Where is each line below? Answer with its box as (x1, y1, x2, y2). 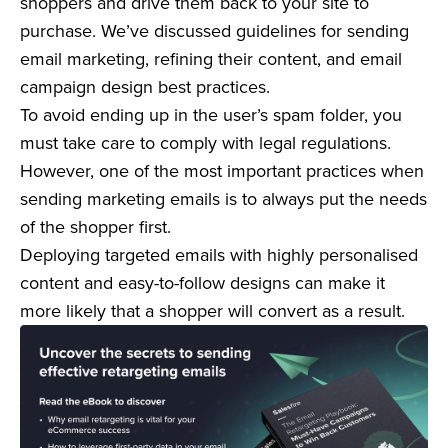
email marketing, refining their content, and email (20, 46, 402, 72)
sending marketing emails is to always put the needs (20, 186, 427, 212)
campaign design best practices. (20, 74, 270, 100)
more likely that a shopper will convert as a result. (20, 298, 405, 324)
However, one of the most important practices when (20, 158, 424, 184)
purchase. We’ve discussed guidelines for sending (20, 18, 409, 44)
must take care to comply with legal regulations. (20, 130, 391, 156)
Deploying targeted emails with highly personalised (20, 242, 418, 268)
